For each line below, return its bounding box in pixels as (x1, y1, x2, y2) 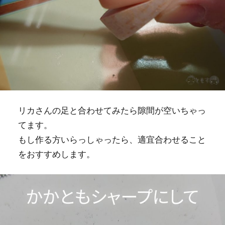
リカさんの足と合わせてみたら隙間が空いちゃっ (18, 105, 206, 116)
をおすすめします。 (18, 149, 95, 159)
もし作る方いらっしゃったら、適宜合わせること (18, 134, 206, 145)
